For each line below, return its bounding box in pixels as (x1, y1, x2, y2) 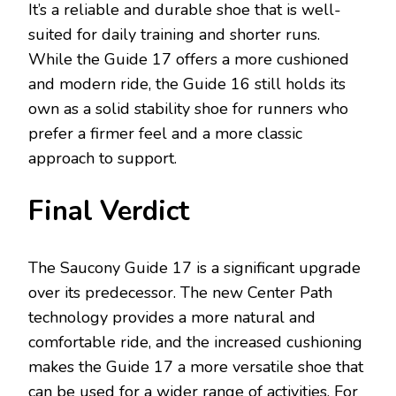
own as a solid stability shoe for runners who (28, 97, 348, 119)
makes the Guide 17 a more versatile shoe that (28, 355, 363, 377)
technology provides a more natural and (28, 306, 316, 328)
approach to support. (28, 147, 177, 169)
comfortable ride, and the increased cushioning (28, 331, 362, 353)
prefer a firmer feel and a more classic (28, 122, 302, 144)
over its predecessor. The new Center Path (28, 281, 332, 303)
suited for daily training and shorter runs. (28, 23, 320, 45)
